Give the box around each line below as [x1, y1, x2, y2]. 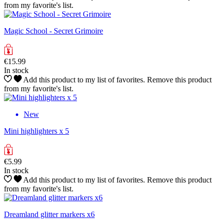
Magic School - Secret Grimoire [4, 26, 103, 35]
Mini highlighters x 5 [4, 126, 69, 135]
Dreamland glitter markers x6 [4, 210, 95, 219]
